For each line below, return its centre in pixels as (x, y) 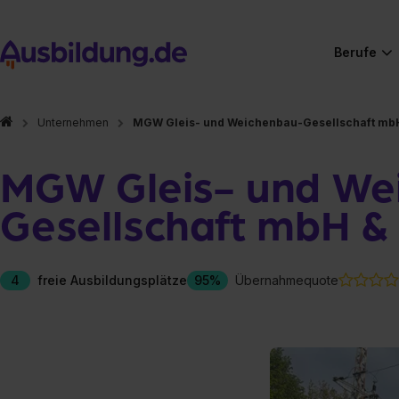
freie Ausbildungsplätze (112, 280)
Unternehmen (73, 122)
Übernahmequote (287, 280)
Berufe (355, 52)
